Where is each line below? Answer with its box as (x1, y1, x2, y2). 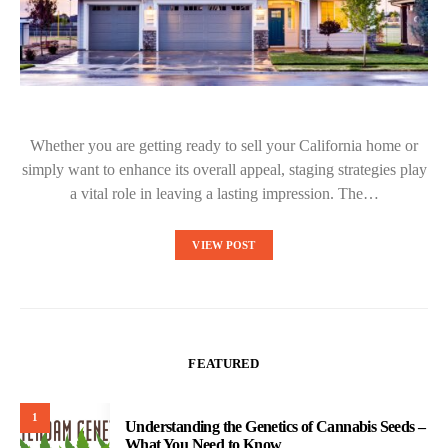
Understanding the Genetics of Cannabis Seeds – (125, 418, 426, 436)
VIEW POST (192, 238, 256, 251)
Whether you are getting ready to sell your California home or (30, 136, 418, 154)
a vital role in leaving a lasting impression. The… (69, 184, 379, 202)
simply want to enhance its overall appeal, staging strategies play (21, 160, 427, 178)
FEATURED (188, 355, 260, 371)
